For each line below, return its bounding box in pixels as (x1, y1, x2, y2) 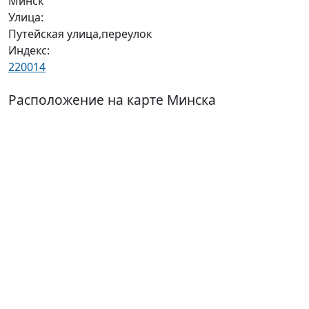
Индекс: (8, 43, 50, 58)
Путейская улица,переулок (8, 26, 152, 41)
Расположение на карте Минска (8, 90, 216, 109)
